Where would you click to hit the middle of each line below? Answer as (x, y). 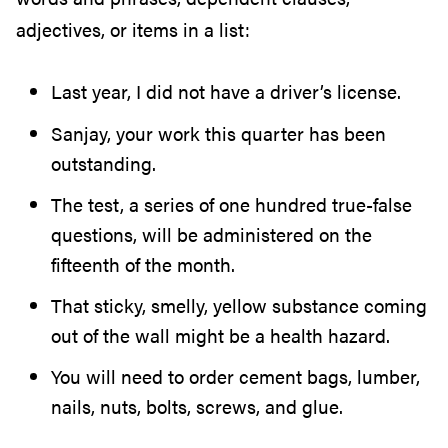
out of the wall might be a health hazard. (220, 335)
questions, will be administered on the (211, 234)
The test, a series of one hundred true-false (231, 204)
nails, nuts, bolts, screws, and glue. (197, 407)
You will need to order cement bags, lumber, (235, 377)
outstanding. (103, 163)
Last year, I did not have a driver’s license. (226, 92)
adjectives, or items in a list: (133, 29)
